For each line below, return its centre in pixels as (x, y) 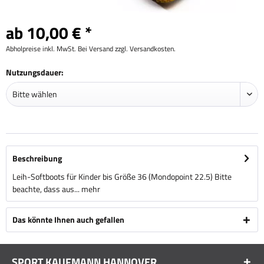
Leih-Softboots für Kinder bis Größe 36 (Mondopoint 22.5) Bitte (122, 176)
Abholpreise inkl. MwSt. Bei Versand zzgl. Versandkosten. (91, 49)
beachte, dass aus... (46, 189)
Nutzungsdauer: (35, 72)
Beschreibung (37, 158)
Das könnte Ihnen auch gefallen (68, 220)
